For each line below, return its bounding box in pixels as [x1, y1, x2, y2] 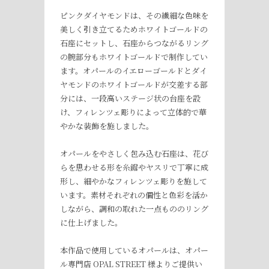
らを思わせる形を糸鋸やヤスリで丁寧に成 [60, 161, 208, 173]
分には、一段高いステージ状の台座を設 [60, 92, 201, 104]
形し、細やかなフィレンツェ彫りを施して [60, 175, 207, 187]
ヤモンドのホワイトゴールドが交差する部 [60, 78, 208, 90]
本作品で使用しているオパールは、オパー [60, 244, 208, 256]
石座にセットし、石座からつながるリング [60, 37, 208, 49]
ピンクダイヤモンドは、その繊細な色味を [60, 9, 208, 21]
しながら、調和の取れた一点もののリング [60, 202, 208, 214]
